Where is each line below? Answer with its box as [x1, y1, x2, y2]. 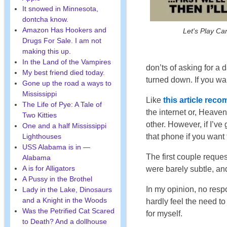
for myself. [146, 209, 183, 218]
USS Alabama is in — [22, 142, 90, 151]
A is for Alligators [22, 164, 75, 172]
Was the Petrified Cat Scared [22, 206, 115, 215]
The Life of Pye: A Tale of [22, 100, 102, 108]
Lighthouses [22, 132, 61, 140]
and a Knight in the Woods [22, 196, 107, 204]
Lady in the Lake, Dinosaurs [22, 185, 112, 194]
